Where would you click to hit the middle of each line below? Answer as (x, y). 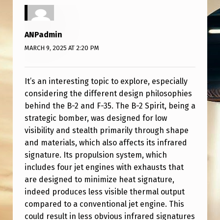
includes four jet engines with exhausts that (104, 167)
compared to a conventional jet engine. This (104, 204)
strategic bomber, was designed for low (96, 118)
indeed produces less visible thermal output (104, 192)
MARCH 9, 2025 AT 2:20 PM (62, 48)
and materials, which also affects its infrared (106, 142)
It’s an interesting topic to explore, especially (106, 81)
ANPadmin (43, 35)
